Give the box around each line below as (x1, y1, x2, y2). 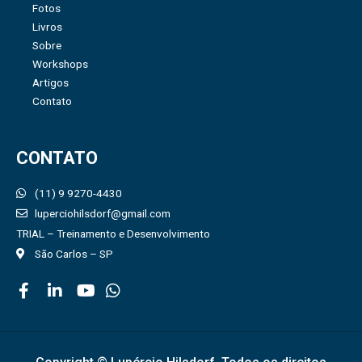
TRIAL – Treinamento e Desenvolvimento (16, 226, 210, 240)
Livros (32, 19, 62, 33)
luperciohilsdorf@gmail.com (34, 206, 170, 220)
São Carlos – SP (34, 246, 113, 260)
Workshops (32, 57, 88, 70)
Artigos (32, 75, 69, 89)
